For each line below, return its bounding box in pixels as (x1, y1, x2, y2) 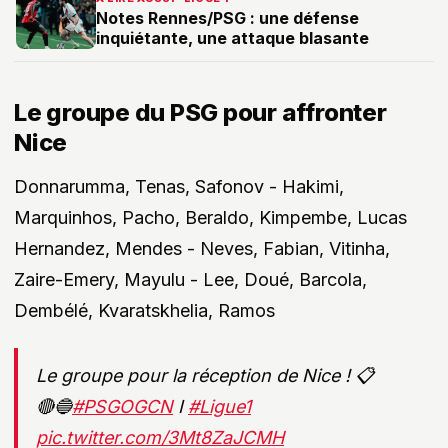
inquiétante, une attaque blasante (96, 27, 369, 48)
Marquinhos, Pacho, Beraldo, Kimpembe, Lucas (14, 207, 407, 229)
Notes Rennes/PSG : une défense (96, 7, 359, 28)
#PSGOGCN (72, 396, 173, 418)
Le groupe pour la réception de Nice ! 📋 (36, 365, 374, 387)
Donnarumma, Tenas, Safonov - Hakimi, (14, 176, 344, 198)
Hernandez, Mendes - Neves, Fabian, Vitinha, (14, 238, 390, 260)
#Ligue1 (188, 396, 251, 418)
